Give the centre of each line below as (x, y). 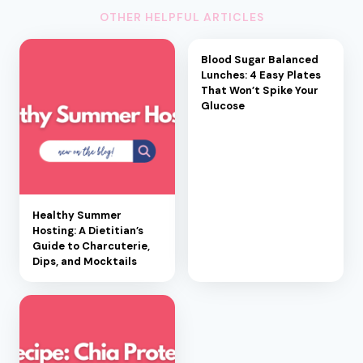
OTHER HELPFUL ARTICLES (181, 17)
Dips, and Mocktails (85, 262)
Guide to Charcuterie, (91, 246)
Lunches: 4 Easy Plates (261, 75)
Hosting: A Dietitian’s (88, 231)
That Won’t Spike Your (260, 91)
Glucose (223, 106)
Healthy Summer (77, 216)
